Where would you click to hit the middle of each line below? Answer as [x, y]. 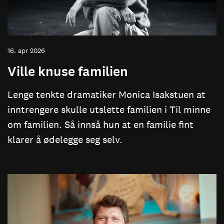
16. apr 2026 [26, 50]
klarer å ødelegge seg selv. [65, 139]
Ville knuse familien [68, 71]
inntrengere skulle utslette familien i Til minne [109, 109]
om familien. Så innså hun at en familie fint [100, 124]
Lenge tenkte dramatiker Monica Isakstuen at [106, 94]
